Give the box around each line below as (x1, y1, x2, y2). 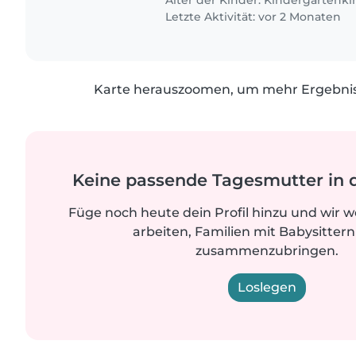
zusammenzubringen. (195, 243, 339, 259)
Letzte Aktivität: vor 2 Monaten (162, 10, 342, 25)
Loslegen (238, 280, 296, 296)
